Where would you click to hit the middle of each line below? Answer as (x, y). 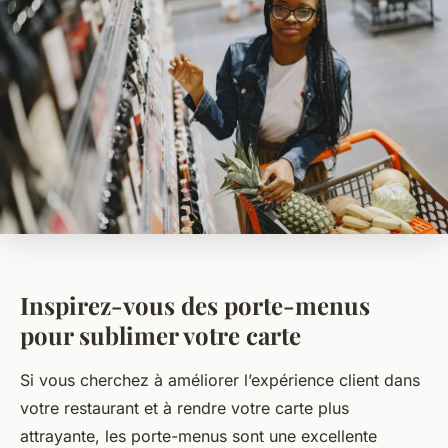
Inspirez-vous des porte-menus (195, 305)
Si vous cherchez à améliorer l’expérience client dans (220, 380)
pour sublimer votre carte (160, 335)
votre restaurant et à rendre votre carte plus (184, 408)
